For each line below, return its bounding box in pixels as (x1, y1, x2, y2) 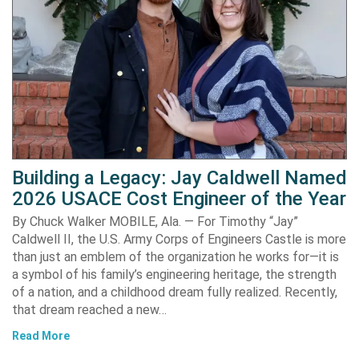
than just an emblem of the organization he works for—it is (12, 248, 339, 264)
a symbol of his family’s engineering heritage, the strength (12, 266, 337, 282)
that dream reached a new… (12, 301, 167, 317)
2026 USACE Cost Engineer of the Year (12, 187, 346, 210)
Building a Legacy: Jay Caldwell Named (12, 166, 347, 189)
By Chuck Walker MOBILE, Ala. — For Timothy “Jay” (12, 213, 298, 229)
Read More (12, 329, 70, 342)
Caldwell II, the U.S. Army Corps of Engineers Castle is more (12, 231, 346, 247)
